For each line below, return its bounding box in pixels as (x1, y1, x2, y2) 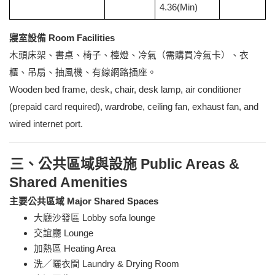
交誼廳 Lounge (34, 228, 93, 239)
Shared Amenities (9, 174, 128, 191)
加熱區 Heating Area (34, 244, 115, 254)
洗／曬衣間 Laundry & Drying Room (34, 259, 179, 269)
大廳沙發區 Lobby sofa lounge (34, 213, 155, 223)
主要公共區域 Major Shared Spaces (9, 196, 158, 207)
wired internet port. (9, 119, 83, 130)
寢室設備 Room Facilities (9, 33, 115, 44)
